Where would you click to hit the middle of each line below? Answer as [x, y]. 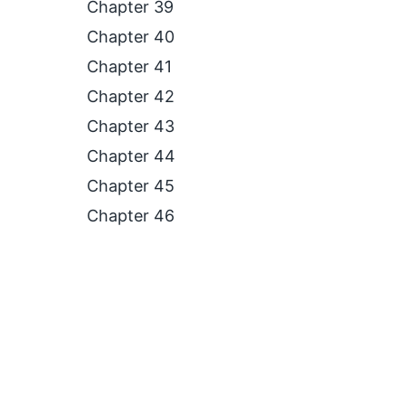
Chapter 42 [131, 96]
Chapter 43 [131, 126]
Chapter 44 [131, 156]
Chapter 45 [131, 186]
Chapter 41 [129, 66]
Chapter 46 [131, 216]
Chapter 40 [131, 37]
